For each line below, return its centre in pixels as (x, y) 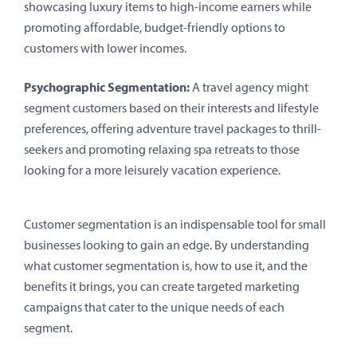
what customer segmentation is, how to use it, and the (166, 265)
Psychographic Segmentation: (107, 86)
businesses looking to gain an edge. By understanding (167, 245)
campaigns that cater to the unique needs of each (154, 307)
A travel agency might (249, 87)
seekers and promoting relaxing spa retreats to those (162, 149)
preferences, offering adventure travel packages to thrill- (173, 128)
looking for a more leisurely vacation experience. (152, 170)
